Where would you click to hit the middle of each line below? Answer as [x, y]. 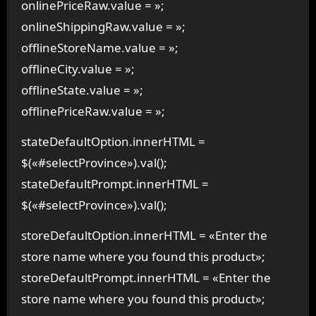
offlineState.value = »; [82, 90]
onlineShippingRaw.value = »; [103, 26]
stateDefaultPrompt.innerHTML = [115, 183]
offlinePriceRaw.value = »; [93, 111]
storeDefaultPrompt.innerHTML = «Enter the [146, 277]
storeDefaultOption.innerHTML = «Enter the [144, 235]
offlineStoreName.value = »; [99, 48]
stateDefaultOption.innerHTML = [113, 141]
